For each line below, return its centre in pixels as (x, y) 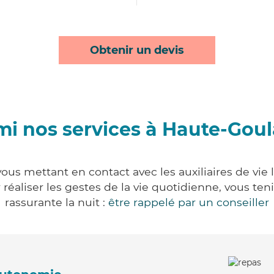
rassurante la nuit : (57, 202)
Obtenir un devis (137, 50)
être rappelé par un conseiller (189, 202)
